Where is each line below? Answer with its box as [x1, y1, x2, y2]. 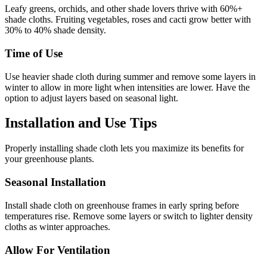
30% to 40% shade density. [5, 25, 106, 36]
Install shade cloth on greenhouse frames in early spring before [5, 200, 239, 210]
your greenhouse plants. [5, 154, 94, 164]
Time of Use [5, 46, 63, 60]
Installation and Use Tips [5, 115, 157, 131]
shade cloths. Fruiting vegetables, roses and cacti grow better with [5, 14, 251, 25]
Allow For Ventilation [5, 243, 110, 256]
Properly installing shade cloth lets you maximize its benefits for [5, 143, 244, 154]
